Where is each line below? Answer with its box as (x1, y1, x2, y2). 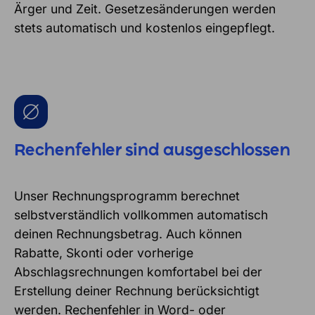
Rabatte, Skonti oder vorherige (14, 245, 193, 260)
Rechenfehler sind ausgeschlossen (14, 142, 290, 160)
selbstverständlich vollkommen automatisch (14, 207, 268, 222)
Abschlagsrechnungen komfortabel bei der (14, 264, 262, 279)
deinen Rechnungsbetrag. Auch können (14, 226, 242, 241)
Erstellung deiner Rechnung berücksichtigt (14, 283, 259, 298)
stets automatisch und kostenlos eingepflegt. (14, 20, 275, 35)
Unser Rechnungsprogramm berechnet (14, 188, 240, 203)
